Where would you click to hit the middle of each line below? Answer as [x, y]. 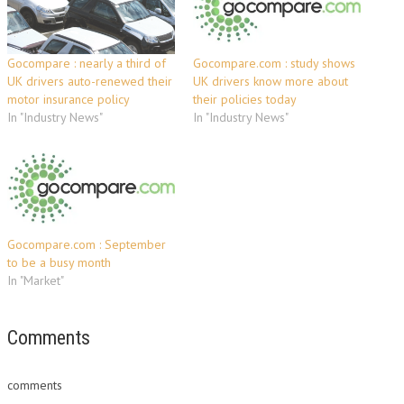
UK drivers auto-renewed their [90, 82]
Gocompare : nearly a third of [87, 64]
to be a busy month [59, 262]
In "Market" [36, 280]
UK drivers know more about [271, 82]
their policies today [245, 100]
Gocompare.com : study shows [274, 64]
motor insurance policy [69, 100]
